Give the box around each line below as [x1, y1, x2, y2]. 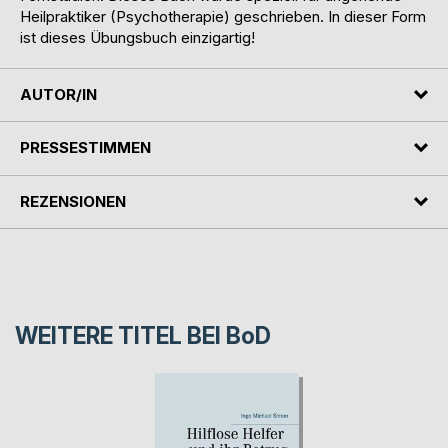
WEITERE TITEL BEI [15, 322, 226, 351]
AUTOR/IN [20, 84, 97, 104]
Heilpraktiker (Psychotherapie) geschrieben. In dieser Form [20, 6, 426, 26]
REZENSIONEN [20, 191, 126, 211]
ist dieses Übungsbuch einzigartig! [20, 27, 255, 47]
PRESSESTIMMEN [20, 138, 151, 158]
